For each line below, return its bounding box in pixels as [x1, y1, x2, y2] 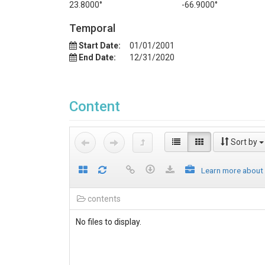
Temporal [69, 22, 115, 34]
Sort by [231, 137, 257, 147]
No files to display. [76, 217, 141, 227]
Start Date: [79, 41, 121, 50]
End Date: [79, 53, 116, 62]
